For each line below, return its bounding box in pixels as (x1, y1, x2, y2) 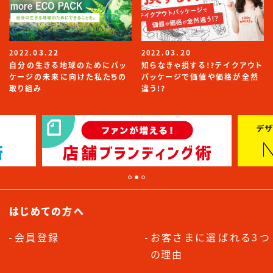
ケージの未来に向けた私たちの (9, 71, 127, 82)
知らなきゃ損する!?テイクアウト (141, 60, 263, 71)
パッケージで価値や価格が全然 (141, 71, 259, 82)
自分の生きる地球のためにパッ (9, 60, 127, 71)
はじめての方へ (9, 203, 85, 218)
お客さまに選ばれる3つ (150, 229, 270, 244)
